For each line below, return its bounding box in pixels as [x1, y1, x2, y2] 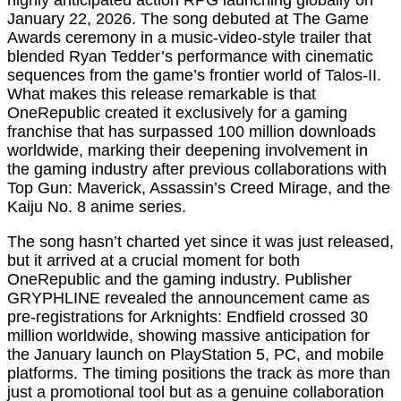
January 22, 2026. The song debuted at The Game [7, 10, 369, 29]
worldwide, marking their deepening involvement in [7, 141, 368, 160]
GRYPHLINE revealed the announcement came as [7, 289, 370, 308]
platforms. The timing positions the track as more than [7, 364, 390, 383]
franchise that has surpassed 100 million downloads [7, 123, 376, 141]
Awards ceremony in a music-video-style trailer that [7, 29, 371, 47]
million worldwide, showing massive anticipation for [7, 327, 370, 346]
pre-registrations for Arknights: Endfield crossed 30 [7, 308, 368, 327]
